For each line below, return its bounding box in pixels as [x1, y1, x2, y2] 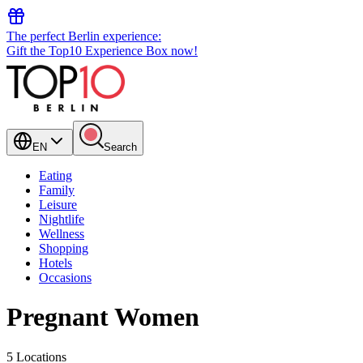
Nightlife [39, 212, 84, 226]
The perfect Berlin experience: [6, 29, 161, 43]
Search [104, 141, 137, 153]
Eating [39, 169, 72, 182]
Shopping [39, 241, 88, 255]
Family [39, 183, 75, 197]
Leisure [39, 198, 77, 211]
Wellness [39, 227, 84, 241]
